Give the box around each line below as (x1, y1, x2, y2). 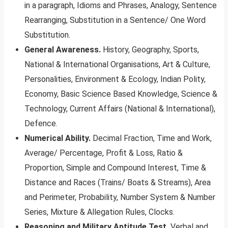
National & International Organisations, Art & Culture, (24, 60, 210, 70)
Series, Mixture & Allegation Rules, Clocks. (24, 207, 175, 217)
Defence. (24, 119, 58, 129)
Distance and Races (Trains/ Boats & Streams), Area (24, 178, 211, 188)
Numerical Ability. (24, 133, 91, 144)
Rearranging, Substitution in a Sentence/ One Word (24, 15, 206, 25)
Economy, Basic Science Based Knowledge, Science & (24, 89, 217, 99)
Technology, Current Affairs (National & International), (24, 104, 215, 114)
